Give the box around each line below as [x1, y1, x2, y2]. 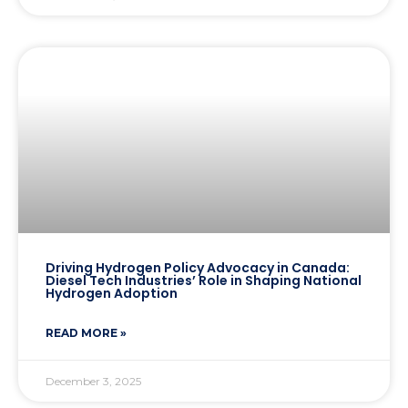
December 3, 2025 [46, 374, 141, 389]
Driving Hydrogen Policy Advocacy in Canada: [46, 259, 350, 278]
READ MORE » [46, 326, 127, 341]
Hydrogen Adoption [46, 284, 178, 303]
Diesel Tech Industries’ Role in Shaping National [46, 271, 362, 291]
